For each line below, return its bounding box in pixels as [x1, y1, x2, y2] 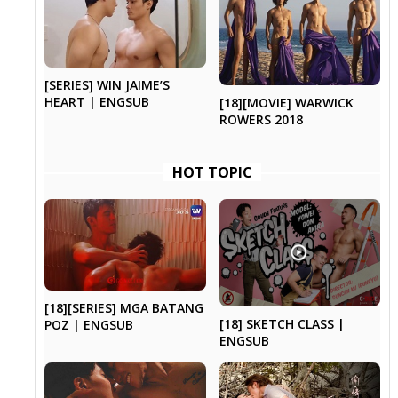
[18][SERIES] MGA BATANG [44, 298, 204, 316]
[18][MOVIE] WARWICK [219, 93, 354, 111]
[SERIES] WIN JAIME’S [44, 76, 171, 93]
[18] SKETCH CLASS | [219, 314, 345, 332]
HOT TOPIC [172, 162, 253, 182]
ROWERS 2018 [219, 110, 303, 128]
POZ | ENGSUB [44, 315, 134, 333]
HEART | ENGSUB [44, 92, 150, 110]
